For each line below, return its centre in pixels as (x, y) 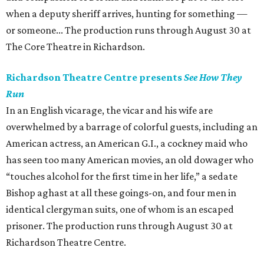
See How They (213, 77)
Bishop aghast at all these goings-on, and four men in (121, 193)
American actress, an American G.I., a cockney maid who (127, 143)
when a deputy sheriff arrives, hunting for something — (127, 14)
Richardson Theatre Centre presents (95, 77)
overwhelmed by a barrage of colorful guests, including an (132, 127)
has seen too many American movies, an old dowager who (130, 160)
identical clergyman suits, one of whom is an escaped (120, 209)
